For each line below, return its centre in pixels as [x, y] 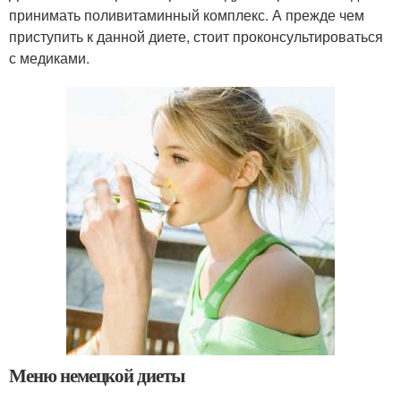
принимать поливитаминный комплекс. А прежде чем [187, 15]
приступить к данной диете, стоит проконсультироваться [196, 37]
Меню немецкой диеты [97, 375]
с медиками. [49, 58]
